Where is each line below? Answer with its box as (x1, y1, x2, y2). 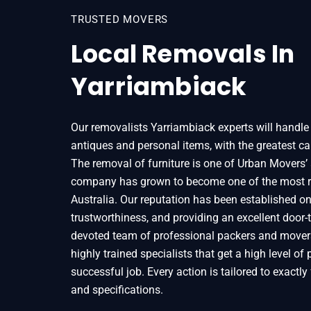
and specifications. (71, 283, 163, 296)
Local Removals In (71, 37, 295, 71)
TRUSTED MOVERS (71, 13, 169, 26)
